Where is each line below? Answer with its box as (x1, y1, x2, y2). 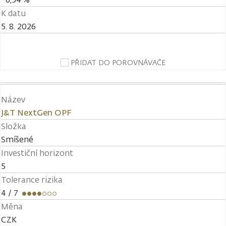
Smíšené (1, 134, 33, 145)
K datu (1, 8, 26, 19)
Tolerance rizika (1, 174, 63, 185)
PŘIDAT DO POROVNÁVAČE (71, 58, 165, 67)
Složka (1, 121, 26, 132)
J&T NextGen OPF (1, 107, 72, 118)
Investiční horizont (1, 147, 73, 158)
